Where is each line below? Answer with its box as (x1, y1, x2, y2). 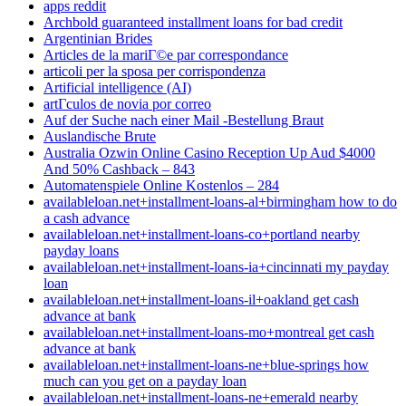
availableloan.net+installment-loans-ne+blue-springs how (43, 356, 369, 372)
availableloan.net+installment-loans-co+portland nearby (43, 226, 360, 242)
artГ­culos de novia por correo (43, 95, 211, 111)
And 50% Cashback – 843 (43, 160, 195, 177)
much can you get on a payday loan (43, 372, 246, 389)
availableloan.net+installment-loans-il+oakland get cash (43, 291, 359, 307)
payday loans (43, 242, 119, 258)
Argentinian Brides (43, 30, 152, 46)
